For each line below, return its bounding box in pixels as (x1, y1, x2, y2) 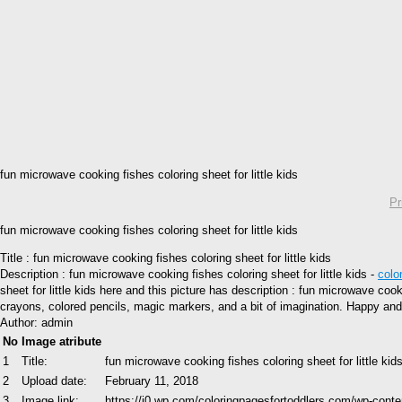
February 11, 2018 (105, 373, 198, 388)
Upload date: (22, 373, 87, 388)
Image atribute (22, 334, 101, 348)
